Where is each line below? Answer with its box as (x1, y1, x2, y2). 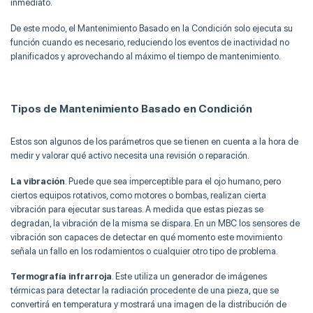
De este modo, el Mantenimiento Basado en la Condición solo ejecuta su (10, 22, 293, 34)
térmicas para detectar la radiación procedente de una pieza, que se (10, 285, 279, 296)
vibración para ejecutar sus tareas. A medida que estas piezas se (10, 203, 263, 214)
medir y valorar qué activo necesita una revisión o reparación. (10, 150, 249, 161)
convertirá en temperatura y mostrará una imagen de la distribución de (10, 299, 286, 310)
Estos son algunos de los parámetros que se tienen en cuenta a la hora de (10, 136, 298, 147)
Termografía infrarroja (10, 271, 112, 282)
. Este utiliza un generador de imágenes (112, 271, 267, 282)
